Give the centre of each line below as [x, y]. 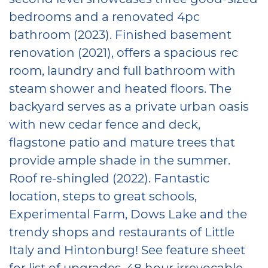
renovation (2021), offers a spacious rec [124, 52]
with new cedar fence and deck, [105, 124]
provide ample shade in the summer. [120, 159]
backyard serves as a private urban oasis [129, 106]
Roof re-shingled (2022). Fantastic [109, 177]
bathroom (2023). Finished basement [120, 34]
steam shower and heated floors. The [120, 88]
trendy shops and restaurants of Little [122, 231]
